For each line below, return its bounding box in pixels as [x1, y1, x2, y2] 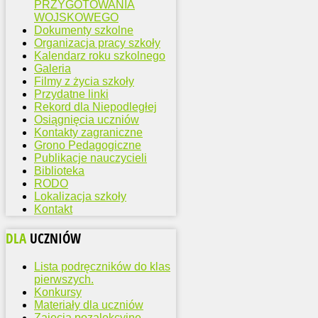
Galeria [34, 62, 71, 75]
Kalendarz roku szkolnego [34, 50, 165, 62]
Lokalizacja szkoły [34, 190, 126, 203]
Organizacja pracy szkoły [34, 37, 160, 50]
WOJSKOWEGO [34, 11, 119, 24]
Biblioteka [34, 165, 84, 177]
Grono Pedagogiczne [34, 139, 141, 152]
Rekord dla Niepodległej [34, 101, 157, 114]
